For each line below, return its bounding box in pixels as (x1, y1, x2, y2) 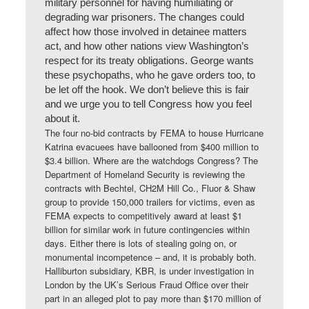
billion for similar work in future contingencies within (45, 223, 250, 236)
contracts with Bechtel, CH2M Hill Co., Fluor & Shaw (45, 181, 256, 195)
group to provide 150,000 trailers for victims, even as (45, 195, 256, 208)
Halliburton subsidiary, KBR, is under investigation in (45, 264, 255, 277)
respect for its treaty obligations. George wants (45, 55, 255, 66)
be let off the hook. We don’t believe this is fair (45, 84, 250, 95)
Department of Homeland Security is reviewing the (45, 168, 246, 181)
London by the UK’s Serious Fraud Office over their (45, 278, 249, 291)
